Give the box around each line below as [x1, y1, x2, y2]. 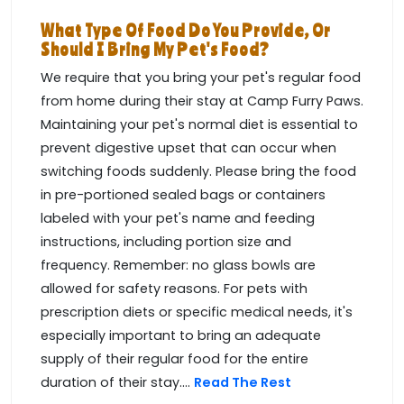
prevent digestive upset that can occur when [41, 139, 336, 158]
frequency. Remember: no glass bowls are [41, 256, 316, 275]
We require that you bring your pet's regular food [41, 69, 361, 87]
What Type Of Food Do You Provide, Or [41, 20, 331, 41]
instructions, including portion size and [41, 233, 291, 252]
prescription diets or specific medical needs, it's [41, 303, 353, 322]
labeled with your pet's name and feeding [41, 209, 315, 228]
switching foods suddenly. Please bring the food [41, 162, 356, 181]
